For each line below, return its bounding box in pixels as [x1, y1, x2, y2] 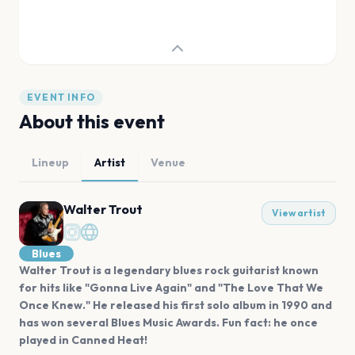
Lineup [32, 155, 69, 170]
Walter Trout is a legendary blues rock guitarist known [19, 263, 319, 277]
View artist [272, 207, 326, 219]
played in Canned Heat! [19, 333, 147, 347]
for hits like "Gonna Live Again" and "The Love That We [19, 281, 323, 295]
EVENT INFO [27, 91, 95, 103]
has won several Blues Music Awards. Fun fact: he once [19, 315, 318, 330]
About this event [19, 109, 165, 133]
